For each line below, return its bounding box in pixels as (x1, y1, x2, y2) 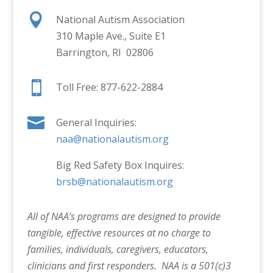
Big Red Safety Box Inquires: (55, 158, 184, 172)
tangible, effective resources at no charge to (27, 226, 211, 240)
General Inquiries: (55, 116, 136, 130)
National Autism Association (55, 13, 185, 27)
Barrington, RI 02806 (55, 46, 154, 60)
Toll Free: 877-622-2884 (55, 80, 163, 94)
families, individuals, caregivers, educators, (27, 243, 208, 257)
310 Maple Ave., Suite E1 (55, 29, 166, 43)
